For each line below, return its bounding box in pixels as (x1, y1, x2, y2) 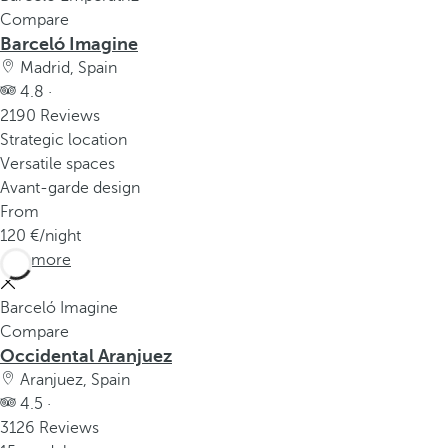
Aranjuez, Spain (16, 371, 130, 389)
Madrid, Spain (16, 59, 117, 77)
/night (39, 227, 81, 245)
